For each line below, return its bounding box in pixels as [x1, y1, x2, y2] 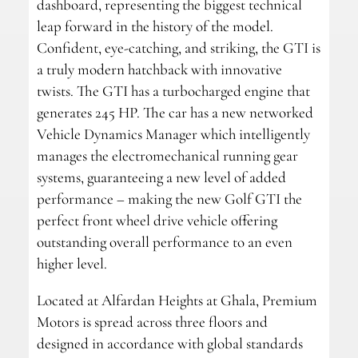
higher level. [36, 253, 107, 272]
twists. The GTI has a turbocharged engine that [36, 81, 310, 100]
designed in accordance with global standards [36, 333, 303, 352]
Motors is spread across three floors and [36, 312, 268, 331]
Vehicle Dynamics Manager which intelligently [36, 124, 310, 143]
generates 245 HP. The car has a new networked [36, 102, 313, 121]
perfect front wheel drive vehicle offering [36, 210, 277, 229]
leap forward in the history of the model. [36, 16, 273, 35]
